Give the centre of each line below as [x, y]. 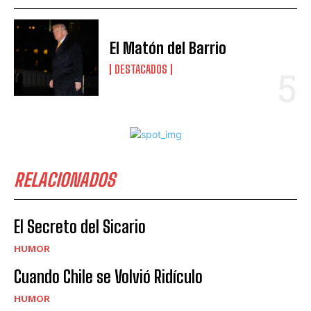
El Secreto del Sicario [80, 226]
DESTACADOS [141, 69]
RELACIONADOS [65, 179]
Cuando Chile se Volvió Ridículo [108, 276]
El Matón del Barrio [168, 48]
